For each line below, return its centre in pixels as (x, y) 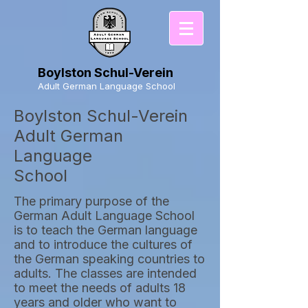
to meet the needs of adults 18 (100, 288)
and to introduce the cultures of (103, 244)
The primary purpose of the (91, 201)
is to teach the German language (106, 230)
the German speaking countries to (109, 259)
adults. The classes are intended (105, 273)
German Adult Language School (104, 216)
